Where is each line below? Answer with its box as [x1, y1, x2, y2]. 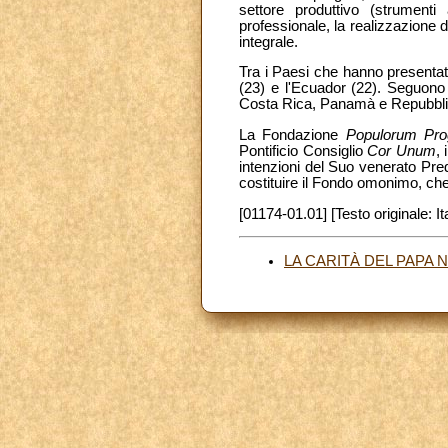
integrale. [239, 33, 298, 50]
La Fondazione [239, 126, 346, 143]
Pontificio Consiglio [239, 142, 367, 159]
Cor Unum [367, 142, 436, 159]
